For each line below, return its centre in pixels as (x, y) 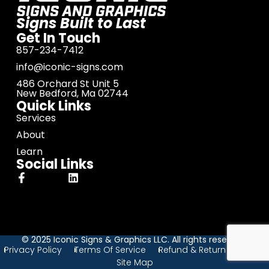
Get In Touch (58, 38)
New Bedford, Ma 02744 (72, 94)
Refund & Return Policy (205, 250)
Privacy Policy (33, 250)
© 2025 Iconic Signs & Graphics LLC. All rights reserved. (134, 240)
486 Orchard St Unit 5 (67, 84)
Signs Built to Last (81, 23)
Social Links (55, 165)
